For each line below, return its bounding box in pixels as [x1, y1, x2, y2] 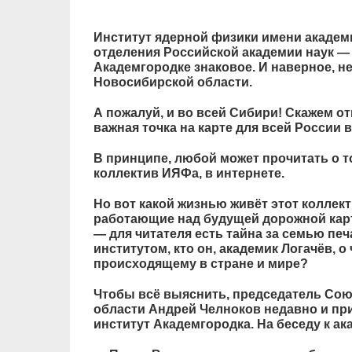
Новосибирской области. [93, 75, 252, 89]
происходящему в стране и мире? [93, 256, 308, 270]
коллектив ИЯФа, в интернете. [93, 166, 284, 180]
